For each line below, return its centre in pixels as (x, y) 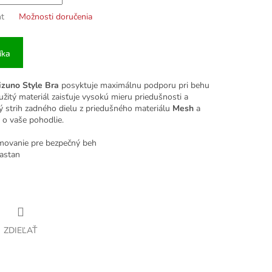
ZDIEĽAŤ (20, 231)
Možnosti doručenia (56, 17)
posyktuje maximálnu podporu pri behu (134, 86)
